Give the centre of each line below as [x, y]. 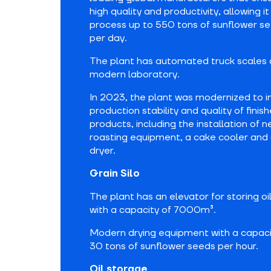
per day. [108, 38]
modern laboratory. [135, 74]
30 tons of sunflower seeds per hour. [174, 246]
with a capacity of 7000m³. [153, 210]
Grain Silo [115, 174]
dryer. [103, 151]
